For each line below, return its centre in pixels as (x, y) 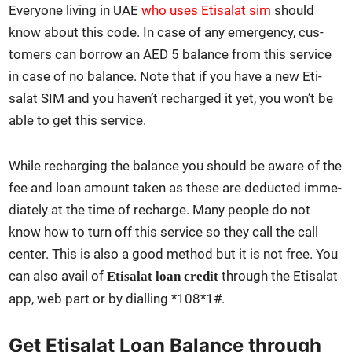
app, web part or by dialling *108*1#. (117, 299)
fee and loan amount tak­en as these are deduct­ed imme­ (176, 188)
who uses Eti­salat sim (207, 11)
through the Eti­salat (279, 276)
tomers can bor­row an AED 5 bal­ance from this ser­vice (170, 55)
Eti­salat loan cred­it (163, 277)
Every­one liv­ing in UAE (75, 11)
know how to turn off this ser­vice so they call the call (164, 232)
